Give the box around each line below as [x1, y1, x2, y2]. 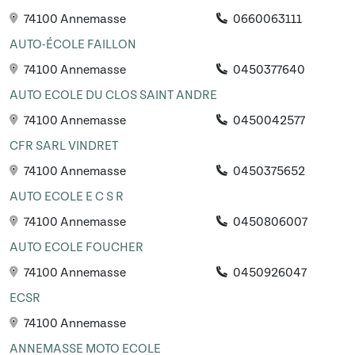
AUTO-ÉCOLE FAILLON [10, 37, 136, 52]
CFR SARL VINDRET [10, 139, 118, 154]
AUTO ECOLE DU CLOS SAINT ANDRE [10, 88, 217, 103]
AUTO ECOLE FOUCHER [10, 240, 143, 255]
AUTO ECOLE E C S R [10, 189, 124, 204]
